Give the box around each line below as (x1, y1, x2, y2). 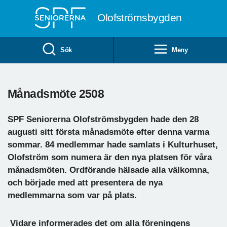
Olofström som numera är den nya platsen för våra (8, 152, 212, 162)
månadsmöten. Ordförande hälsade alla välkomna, (8, 165, 209, 175)
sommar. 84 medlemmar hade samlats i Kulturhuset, (8, 139, 218, 149)
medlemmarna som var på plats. (8, 190, 137, 200)
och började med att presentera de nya (8, 177, 163, 187)
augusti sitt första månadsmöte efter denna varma (8, 127, 209, 137)
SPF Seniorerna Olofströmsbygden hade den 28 (8, 114, 199, 124)
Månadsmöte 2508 (8, 87, 104, 100)
